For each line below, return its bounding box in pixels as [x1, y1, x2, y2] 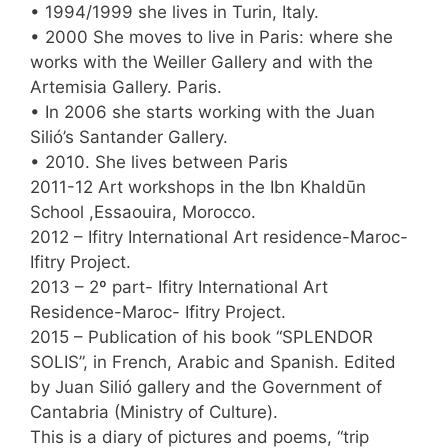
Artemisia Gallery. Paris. [30, 77, 222, 98]
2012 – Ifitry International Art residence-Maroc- [30, 227, 408, 248]
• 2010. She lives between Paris [30, 152, 288, 173]
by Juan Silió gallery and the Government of [30, 377, 382, 398]
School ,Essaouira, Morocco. [30, 202, 256, 223]
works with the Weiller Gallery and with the [30, 52, 373, 73]
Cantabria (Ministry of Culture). [30, 402, 278, 423]
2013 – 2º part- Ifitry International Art [30, 277, 328, 298]
